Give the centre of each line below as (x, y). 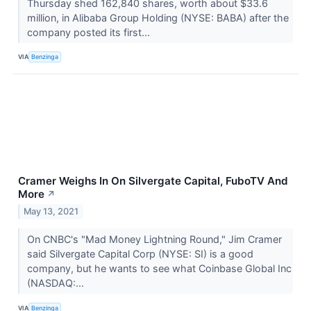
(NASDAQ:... (57, 283)
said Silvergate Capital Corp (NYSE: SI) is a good (140, 254)
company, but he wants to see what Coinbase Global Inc (159, 269)
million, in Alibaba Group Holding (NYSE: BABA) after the (158, 17)
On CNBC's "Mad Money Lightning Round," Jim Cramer (154, 239)
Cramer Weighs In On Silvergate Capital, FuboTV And (153, 180)
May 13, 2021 (51, 212)
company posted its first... (90, 32)
